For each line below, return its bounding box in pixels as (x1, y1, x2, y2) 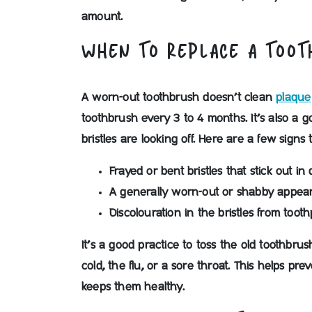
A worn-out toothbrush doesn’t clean (81, 92, 276, 103)
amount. (81, 11, 123, 22)
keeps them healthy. (81, 281, 185, 292)
